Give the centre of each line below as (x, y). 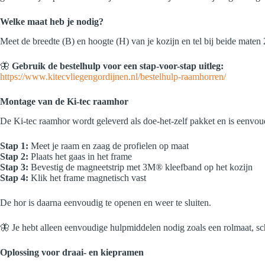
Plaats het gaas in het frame (80, 156)
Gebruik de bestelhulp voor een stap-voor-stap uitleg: (118, 66)
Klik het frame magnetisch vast (87, 177)
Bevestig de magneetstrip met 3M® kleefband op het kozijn (140, 167)
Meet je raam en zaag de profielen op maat (109, 146)
